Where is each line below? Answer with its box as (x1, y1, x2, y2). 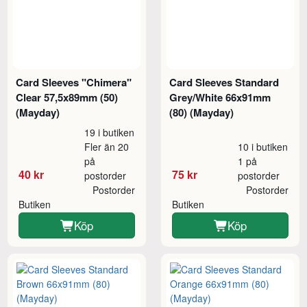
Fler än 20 (84, 139, 130, 153)
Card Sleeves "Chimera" (16, 74, 132, 90)
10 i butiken (238, 139, 288, 153)
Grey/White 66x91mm (169, 89, 271, 105)
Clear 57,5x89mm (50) (16, 89, 119, 105)
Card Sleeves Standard (169, 74, 280, 90)
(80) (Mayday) (169, 104, 234, 120)
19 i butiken (84, 125, 135, 139)
